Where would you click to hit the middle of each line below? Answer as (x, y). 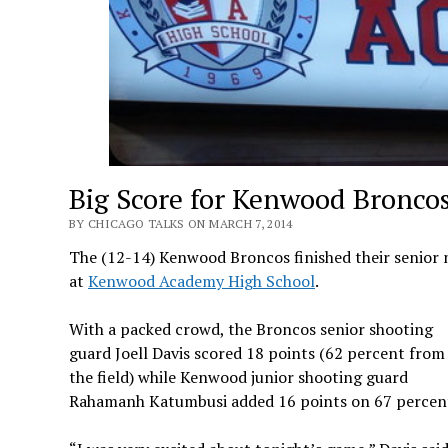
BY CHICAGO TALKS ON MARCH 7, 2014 (180, 223)
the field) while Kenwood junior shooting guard (238, 376)
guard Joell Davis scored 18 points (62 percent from (256, 352)
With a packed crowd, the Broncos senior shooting (250, 328)
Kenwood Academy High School (201, 280)
